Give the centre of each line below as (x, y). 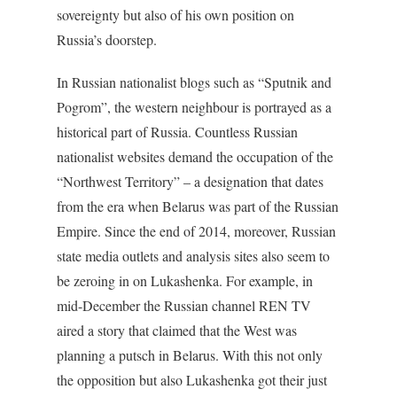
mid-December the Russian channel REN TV (184, 305)
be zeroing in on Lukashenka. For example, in (185, 280)
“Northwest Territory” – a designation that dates (190, 181)
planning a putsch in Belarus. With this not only (190, 355)
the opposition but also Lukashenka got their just (192, 380)
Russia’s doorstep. (107, 39)
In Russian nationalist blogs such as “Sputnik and (194, 82)
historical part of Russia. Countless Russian (177, 132)
